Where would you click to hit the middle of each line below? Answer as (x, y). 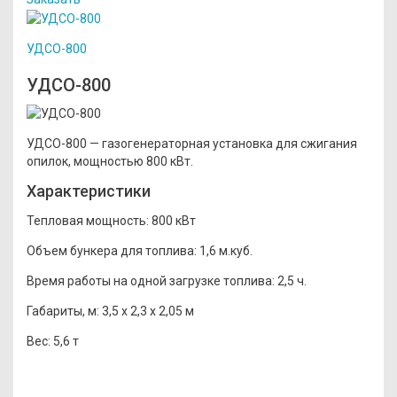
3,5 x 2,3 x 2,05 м (147, 311)
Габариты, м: (63, 311)
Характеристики (89, 191)
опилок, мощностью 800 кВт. (110, 161)
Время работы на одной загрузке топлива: (151, 280)
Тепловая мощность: (89, 220)
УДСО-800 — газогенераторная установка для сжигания (192, 143)
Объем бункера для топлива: (112, 250)
